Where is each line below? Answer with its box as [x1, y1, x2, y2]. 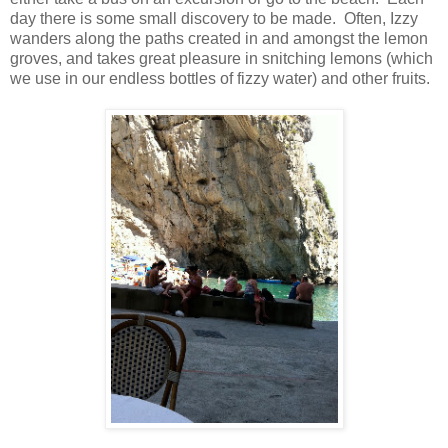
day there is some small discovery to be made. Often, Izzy [10, 10, 418, 27]
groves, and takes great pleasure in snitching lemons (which [10, 50, 433, 67]
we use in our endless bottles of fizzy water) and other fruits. [10, 70, 430, 87]
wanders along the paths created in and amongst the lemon [10, 30, 428, 47]
